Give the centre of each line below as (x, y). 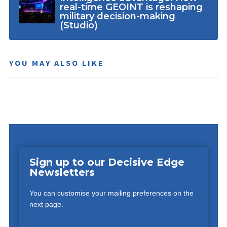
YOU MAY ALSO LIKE (57, 63)
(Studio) (79, 25)
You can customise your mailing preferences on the (111, 193)
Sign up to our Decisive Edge (107, 162)
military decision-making (117, 16)
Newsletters (62, 172)
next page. (46, 204)
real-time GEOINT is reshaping (131, 7)
